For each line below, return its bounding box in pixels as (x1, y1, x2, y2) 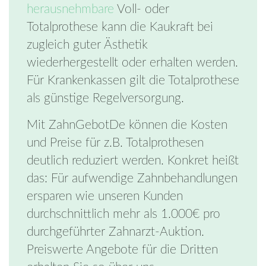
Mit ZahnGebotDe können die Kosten (27, 119, 227, 132)
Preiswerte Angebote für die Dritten (27, 243, 218, 256)
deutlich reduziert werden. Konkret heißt (27, 154, 239, 167)
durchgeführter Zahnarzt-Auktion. (27, 226, 204, 239)
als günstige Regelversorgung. (27, 92, 184, 105)
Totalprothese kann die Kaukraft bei (27, 21, 213, 34)
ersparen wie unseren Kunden (27, 190, 183, 203)
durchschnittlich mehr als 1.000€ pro (27, 208, 220, 221)
